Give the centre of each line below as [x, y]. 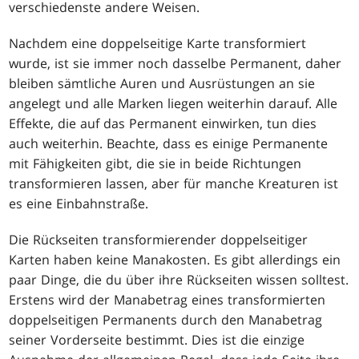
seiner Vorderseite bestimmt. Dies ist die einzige [157, 339]
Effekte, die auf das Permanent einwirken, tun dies [163, 123]
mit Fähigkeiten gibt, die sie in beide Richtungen [155, 163]
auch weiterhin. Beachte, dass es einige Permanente [169, 143]
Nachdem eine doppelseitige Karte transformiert [158, 43]
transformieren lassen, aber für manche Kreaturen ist [174, 183]
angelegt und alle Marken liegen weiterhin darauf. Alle [173, 103]
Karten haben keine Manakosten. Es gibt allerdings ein [175, 259]
